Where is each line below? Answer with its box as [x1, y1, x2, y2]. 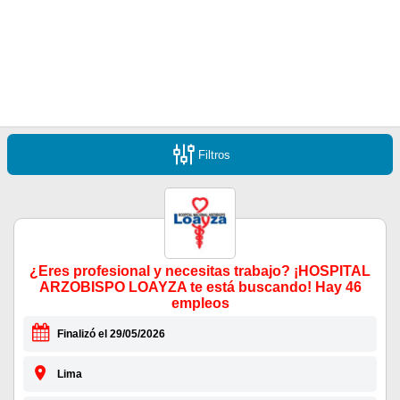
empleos [171, 296, 229, 312]
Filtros [198, 147, 230, 162]
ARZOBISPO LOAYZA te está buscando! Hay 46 [38, 279, 362, 296]
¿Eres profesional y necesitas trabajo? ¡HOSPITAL [29, 263, 371, 279]
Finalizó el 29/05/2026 [56, 328, 165, 341]
